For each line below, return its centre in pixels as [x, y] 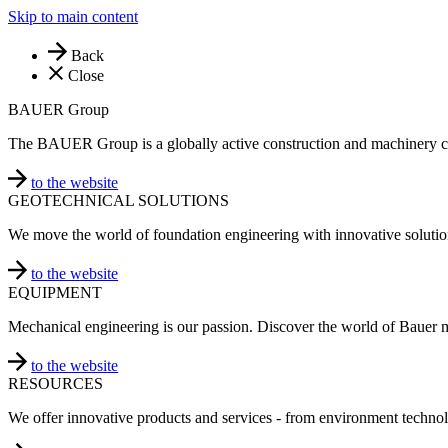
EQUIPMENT [55, 292]
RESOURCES [55, 383]
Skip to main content [73, 16]
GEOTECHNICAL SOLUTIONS [118, 201]
